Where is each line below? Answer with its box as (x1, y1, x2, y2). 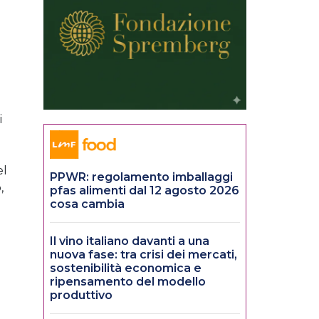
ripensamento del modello (50, 275, 206, 289)
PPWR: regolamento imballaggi (50, 170, 233, 184)
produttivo (50, 288, 113, 303)
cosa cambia (50, 197, 125, 211)
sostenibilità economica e (50, 261, 202, 276)
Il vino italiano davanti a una (50, 234, 209, 249)
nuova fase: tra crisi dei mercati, (50, 248, 237, 262)
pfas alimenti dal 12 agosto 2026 (50, 184, 239, 198)
